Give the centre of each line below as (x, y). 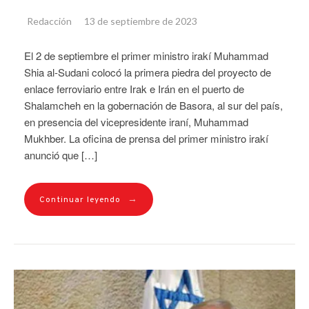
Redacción (49, 21)
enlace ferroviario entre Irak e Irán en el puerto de (134, 88)
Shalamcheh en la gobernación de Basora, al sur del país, (153, 105)
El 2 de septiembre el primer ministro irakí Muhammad (146, 55)
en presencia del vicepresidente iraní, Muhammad (136, 121)
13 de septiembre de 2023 (141, 21)
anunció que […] (61, 154)
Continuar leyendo (80, 200)
